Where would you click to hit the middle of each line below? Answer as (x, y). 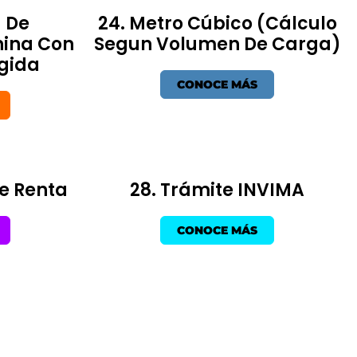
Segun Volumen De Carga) (217, 44)
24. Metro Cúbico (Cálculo (217, 23)
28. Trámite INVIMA (217, 190)
